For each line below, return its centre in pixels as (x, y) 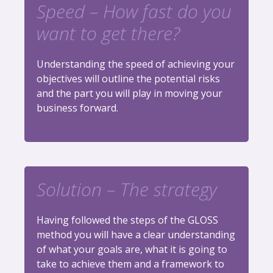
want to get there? (108, 34)
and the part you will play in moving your (129, 94)
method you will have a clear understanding (136, 235)
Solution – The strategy (127, 190)
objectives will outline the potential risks (128, 79)
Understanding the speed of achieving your (136, 64)
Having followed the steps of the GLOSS (127, 220)
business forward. (77, 108)
